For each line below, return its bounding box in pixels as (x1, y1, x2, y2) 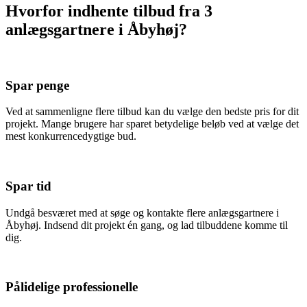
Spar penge (5, 77, 69, 93)
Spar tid (5, 178, 51, 193)
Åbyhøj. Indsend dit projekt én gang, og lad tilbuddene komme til (5, 219, 288, 231)
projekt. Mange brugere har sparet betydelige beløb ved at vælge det (5, 118, 299, 130)
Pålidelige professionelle (5, 280, 138, 295)
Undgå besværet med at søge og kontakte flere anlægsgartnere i (5, 206, 279, 219)
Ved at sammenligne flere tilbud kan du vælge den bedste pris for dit (5, 106, 299, 118)
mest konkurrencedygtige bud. (5, 130, 136, 143)
